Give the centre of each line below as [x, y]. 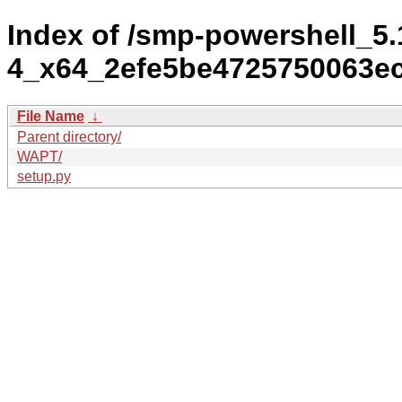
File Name [51, 116]
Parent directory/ [69, 136]
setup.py [44, 176]
